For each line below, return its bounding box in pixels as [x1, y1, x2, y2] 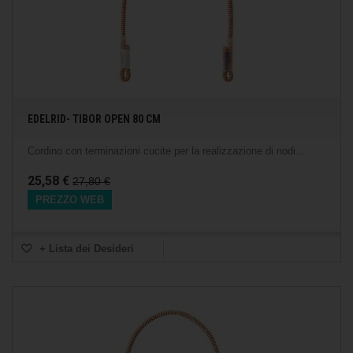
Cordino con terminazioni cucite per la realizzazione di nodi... [28, 145, 305, 157]
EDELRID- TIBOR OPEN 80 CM [28, 113, 161, 125]
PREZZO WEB [35, 194, 104, 206]
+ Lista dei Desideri [36, 243, 134, 255]
